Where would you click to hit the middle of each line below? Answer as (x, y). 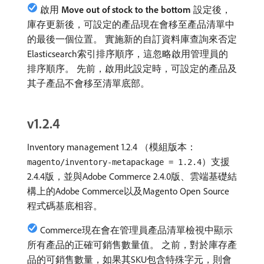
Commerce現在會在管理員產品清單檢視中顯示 (136, 230)
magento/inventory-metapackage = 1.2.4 (114, 162)
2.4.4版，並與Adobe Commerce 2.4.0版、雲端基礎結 (132, 176)
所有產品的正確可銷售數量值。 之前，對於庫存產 (132, 245)
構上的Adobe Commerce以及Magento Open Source (128, 191)
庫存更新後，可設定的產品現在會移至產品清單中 (131, 24)
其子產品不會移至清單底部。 (88, 83)
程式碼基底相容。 (65, 206)
